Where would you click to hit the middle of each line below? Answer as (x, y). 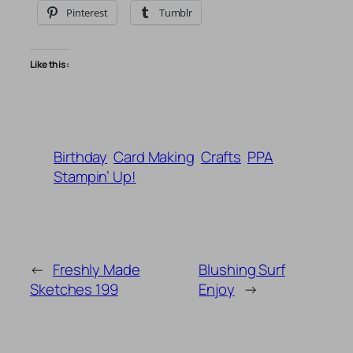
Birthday (81, 157)
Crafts (221, 157)
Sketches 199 (74, 290)
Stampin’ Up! (95, 177)
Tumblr (176, 13)
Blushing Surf (242, 270)
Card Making (154, 157)
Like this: (50, 64)
